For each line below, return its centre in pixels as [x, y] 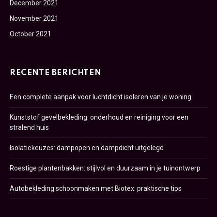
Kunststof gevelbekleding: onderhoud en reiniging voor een [99, 117]
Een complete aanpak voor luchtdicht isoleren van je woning [101, 97]
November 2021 [34, 18]
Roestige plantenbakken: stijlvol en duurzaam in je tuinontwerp [105, 168]
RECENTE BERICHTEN [56, 73]
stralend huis [29, 127]
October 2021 [31, 34]
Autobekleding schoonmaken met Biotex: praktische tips [96, 188]
